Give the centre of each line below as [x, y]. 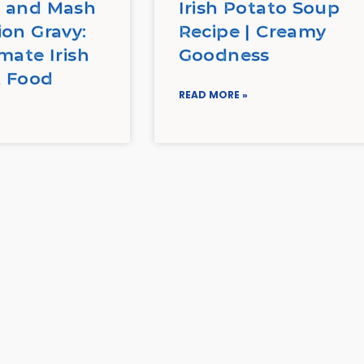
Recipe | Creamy [252, 32]
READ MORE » [213, 95]
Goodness [224, 55]
